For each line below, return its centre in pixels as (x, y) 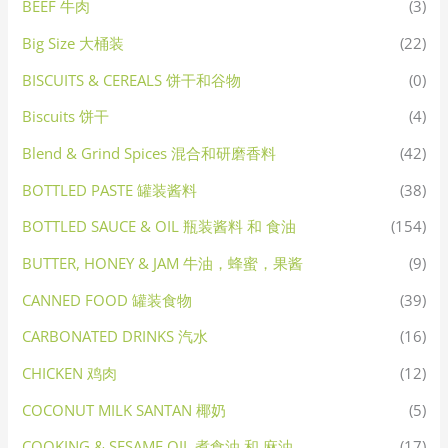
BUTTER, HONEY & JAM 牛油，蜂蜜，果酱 (163, 262)
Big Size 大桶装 (73, 43)
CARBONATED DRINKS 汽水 (115, 336)
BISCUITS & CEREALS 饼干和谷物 (132, 79)
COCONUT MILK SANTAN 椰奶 (124, 409)
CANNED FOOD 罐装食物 (107, 299)
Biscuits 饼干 (66, 116)
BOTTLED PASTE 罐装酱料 (110, 189)
